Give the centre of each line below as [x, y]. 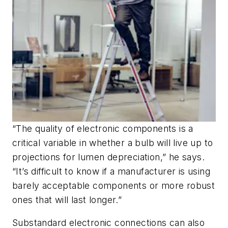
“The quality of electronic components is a [103, 128]
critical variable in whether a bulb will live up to [113, 142]
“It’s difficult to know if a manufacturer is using [111, 171]
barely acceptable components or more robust [114, 185]
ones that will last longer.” [67, 199]
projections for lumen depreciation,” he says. [108, 157]
